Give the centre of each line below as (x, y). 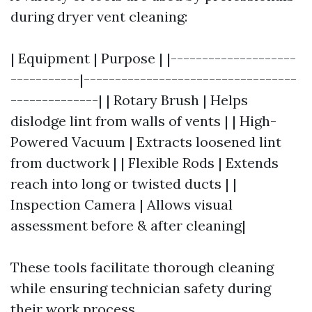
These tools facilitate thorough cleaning (142, 267)
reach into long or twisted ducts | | (124, 184)
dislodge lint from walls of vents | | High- (143, 121)
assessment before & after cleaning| (128, 225)
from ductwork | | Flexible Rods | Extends (145, 163)
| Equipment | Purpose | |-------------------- (153, 58)
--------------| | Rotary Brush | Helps (129, 100)
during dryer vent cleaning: (99, 16)
